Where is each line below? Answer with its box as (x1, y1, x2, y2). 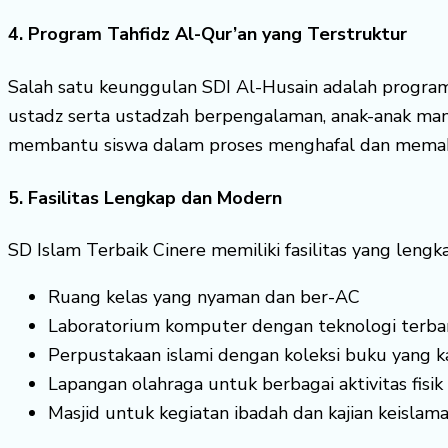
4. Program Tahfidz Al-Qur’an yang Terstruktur (8, 21, 407, 46)
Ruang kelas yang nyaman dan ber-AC (48, 285, 360, 310)
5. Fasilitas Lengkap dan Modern (8, 185, 282, 210)
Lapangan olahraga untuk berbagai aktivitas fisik (48, 372, 443, 397)
